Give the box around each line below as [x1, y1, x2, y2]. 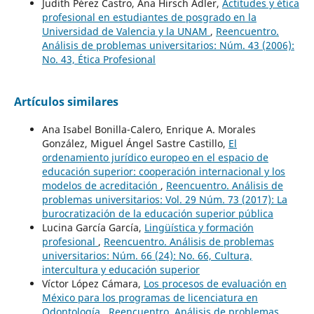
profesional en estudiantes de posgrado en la [41, 10, 257, 24]
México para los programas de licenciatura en [41, 290, 258, 304]
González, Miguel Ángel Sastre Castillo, [41, 136, 228, 150]
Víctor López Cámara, [41, 276, 144, 290]
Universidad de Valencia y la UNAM [41, 24, 210, 38]
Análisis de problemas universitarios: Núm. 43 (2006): [41, 38, 294, 52]
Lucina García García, [41, 220, 144, 234]
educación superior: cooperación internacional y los [41, 164, 285, 178]
